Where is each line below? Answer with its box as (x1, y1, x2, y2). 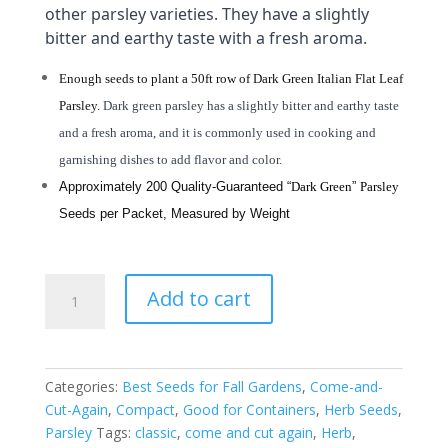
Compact (115, 399, 175, 419)
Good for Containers (182, 399, 316, 419)
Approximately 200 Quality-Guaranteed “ (58, 178, 291, 194)
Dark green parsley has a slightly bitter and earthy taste (102, 97, 399, 113)
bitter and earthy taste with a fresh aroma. (44, 26, 367, 49)
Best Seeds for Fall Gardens (121, 376, 302, 396)
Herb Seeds (323, 399, 398, 419)
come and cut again (184, 422, 313, 442)
